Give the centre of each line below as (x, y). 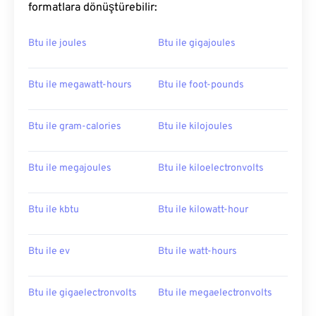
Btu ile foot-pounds (201, 85)
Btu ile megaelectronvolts (215, 293)
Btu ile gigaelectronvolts (83, 293)
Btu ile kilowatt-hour (203, 210)
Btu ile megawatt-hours (80, 85)
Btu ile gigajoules (197, 44)
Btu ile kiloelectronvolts (211, 169)
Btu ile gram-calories (75, 127)
